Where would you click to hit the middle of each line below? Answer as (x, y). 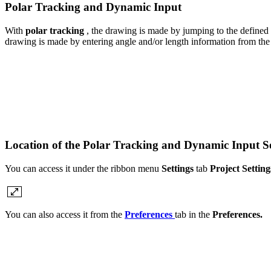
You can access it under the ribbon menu (83, 168)
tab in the (194, 214)
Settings (178, 168)
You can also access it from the (65, 214)
